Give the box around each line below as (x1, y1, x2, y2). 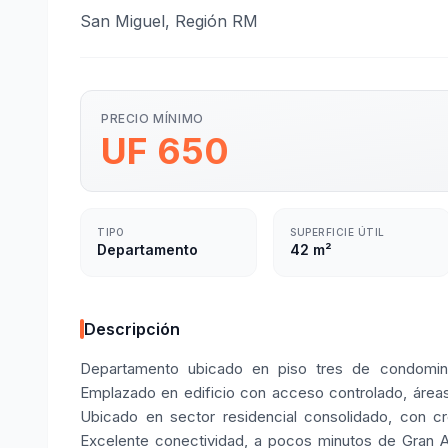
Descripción (84, 319, 180, 339)
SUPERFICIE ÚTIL (290, 226, 385, 238)
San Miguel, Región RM (80, 11, 258, 31)
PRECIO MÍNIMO (101, 111, 204, 126)
